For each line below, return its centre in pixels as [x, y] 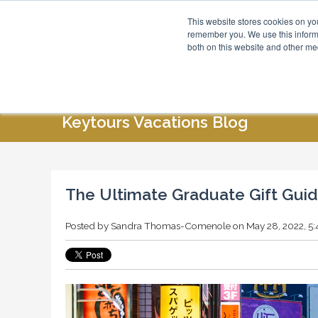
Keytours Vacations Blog [155, 122]
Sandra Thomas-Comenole [171, 226]
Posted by [88, 226]
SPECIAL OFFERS [263, 84]
